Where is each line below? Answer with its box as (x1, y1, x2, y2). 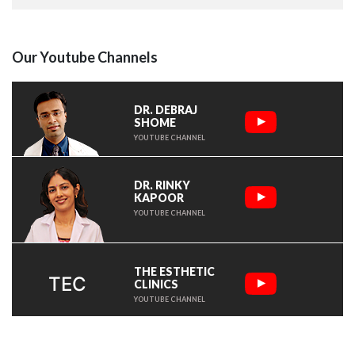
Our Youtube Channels (12, 48, 158, 67)
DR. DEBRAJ (134, 103, 198, 117)
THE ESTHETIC (134, 265, 216, 279)
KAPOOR (134, 191, 185, 205)
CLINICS (134, 277, 179, 292)
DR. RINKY (134, 178, 191, 193)
